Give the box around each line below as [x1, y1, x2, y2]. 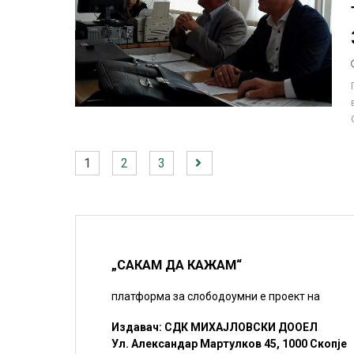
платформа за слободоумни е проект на [111, 289, 321, 303]
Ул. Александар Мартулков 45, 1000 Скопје [111, 337, 348, 351]
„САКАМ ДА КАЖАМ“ [111, 258, 243, 273]
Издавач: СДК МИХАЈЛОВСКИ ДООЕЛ [111, 321, 318, 334]
